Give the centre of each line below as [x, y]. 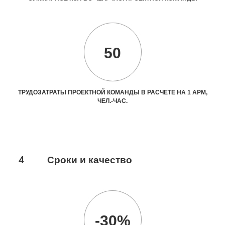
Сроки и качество [89, 160]
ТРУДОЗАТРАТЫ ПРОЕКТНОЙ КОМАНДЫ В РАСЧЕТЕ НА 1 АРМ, [113, 92]
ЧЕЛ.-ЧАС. [113, 101]
